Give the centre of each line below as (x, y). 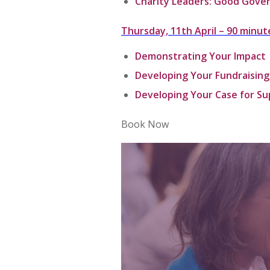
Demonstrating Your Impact (202, 56)
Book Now (145, 124)
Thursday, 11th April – (174, 30)
